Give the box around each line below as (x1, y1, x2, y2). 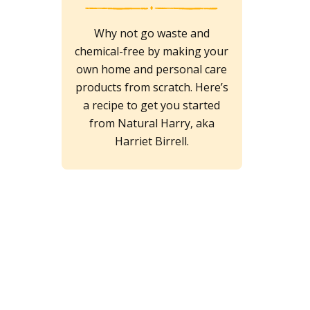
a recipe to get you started (83, 98, 221, 113)
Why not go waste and (93, 26, 210, 42)
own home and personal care (76, 62, 228, 77)
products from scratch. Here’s (75, 80, 228, 95)
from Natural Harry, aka (89, 116, 215, 131)
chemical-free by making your (75, 44, 229, 60)
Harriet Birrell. (114, 134, 189, 149)
